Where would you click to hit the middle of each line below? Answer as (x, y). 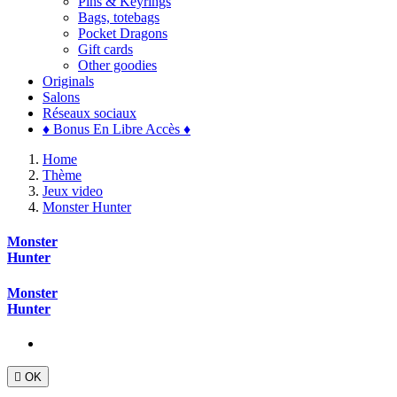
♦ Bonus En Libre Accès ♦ (117, 129)
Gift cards (105, 49)
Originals (68, 81)
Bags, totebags (119, 17)
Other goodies (117, 65)
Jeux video (73, 191)
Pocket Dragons (123, 33)
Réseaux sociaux (90, 113)
